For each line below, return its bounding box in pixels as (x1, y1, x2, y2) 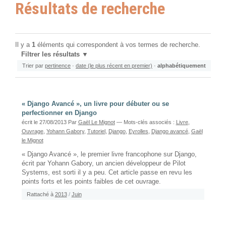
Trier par (22, 62, 43, 69)
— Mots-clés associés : (116, 119, 176, 125)
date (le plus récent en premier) (76, 62, 152, 69)
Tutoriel (87, 128, 105, 134)
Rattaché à (26, 191, 53, 197)
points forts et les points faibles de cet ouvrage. (21, 178, 161, 185)
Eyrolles (128, 128, 148, 134)
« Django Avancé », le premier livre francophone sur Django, (21, 150, 197, 158)
